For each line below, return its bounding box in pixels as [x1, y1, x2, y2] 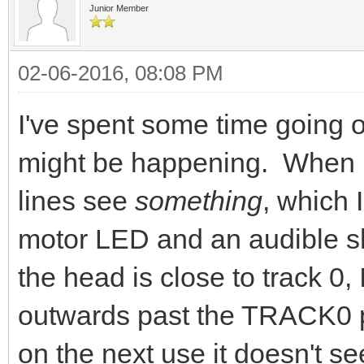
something [135, 185, 262, 216]
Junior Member [89, 3, 149, 13]
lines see [18, 185, 135, 216]
